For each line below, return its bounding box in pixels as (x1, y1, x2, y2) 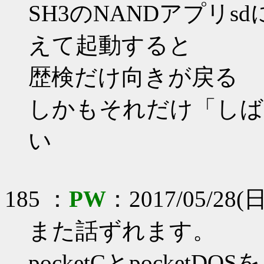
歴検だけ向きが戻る (28, 64, 238, 90)
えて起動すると (28, 32, 192, 58)
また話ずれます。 (28, 218, 216, 244)
